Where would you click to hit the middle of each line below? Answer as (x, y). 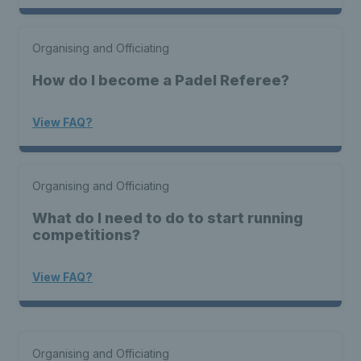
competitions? (86, 235)
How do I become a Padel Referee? (161, 80)
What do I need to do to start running (168, 218)
